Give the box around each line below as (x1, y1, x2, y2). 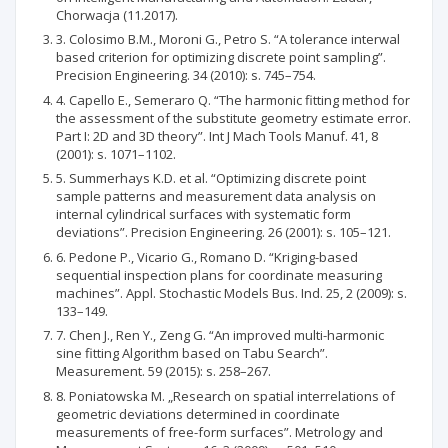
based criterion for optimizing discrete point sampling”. (56, 48, 386, 66)
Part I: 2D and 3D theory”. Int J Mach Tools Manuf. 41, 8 (56, 126, 378, 145)
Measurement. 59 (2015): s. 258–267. (56, 362, 271, 380)
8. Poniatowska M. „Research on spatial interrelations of (56, 386, 395, 405)
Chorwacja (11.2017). (56, 5, 178, 24)
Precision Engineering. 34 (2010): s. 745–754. (56, 66, 316, 84)
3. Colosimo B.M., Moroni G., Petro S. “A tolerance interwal (56, 30, 400, 48)
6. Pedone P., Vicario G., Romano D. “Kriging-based (56, 247, 358, 266)
